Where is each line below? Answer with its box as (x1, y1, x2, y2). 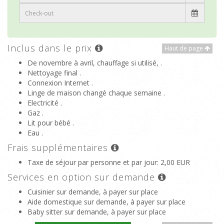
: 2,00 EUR (157, 157, 190, 167)
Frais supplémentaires (7, 141, 111, 153)
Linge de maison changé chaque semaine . (27, 88, 165, 97)
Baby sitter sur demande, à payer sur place (27, 207, 166, 216)
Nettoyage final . (27, 68, 81, 77)
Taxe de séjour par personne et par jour (27, 157, 157, 167)
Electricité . (27, 98, 62, 107)
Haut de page (164, 44, 204, 52)
